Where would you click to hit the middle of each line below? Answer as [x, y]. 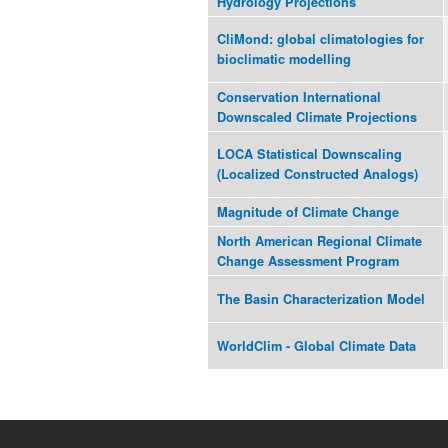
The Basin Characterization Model [321, 299]
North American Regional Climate [319, 241]
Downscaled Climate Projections [317, 117]
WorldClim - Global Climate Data [316, 346]
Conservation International [299, 97]
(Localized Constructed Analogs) [317, 174]
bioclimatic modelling [284, 59]
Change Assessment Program [308, 261]
